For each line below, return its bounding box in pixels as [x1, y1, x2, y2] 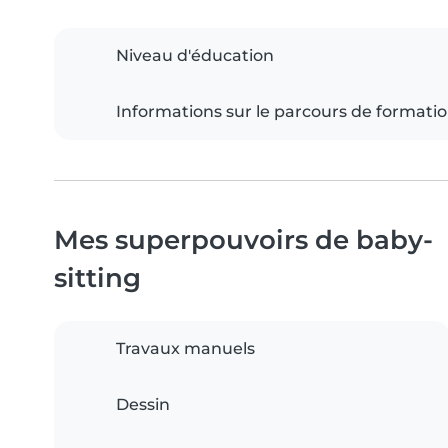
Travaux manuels [116, 338, 255, 358]
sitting [54, 261, 141, 293]
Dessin [116, 394, 170, 414]
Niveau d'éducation [116, 45, 274, 65]
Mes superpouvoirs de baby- [54, 223, 433, 255]
